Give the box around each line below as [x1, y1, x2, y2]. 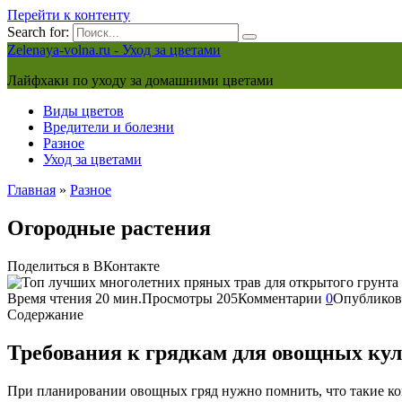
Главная [7, 182, 56, 197]
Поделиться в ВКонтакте [7, 258, 160, 274]
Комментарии [238, 290, 322, 306]
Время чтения [7, 290, 92, 306]
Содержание [7, 306, 83, 322]
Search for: [7, 24, 69, 39]
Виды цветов [43, 103, 124, 118]
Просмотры [142, 290, 213, 306]
